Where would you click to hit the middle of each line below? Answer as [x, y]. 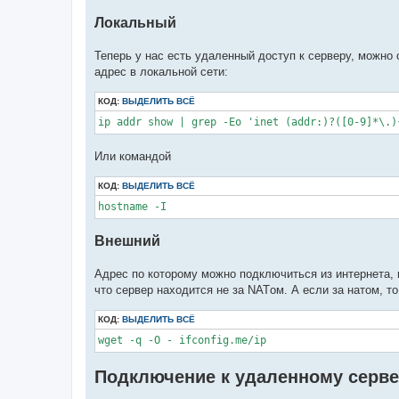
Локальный [135, 23]
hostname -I [132, 206]
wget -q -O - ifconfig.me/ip [182, 341]
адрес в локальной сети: [161, 72]
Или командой [133, 156]
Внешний [127, 241]
